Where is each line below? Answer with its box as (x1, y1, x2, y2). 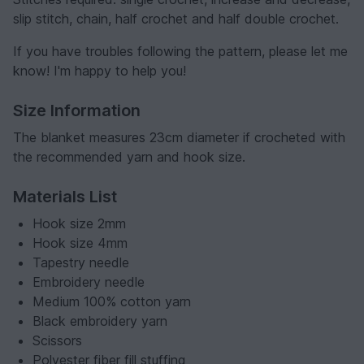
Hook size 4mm (32, 234, 128, 251)
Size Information (13, 100, 141, 120)
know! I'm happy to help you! (13, 62, 186, 79)
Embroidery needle (32, 273, 145, 290)
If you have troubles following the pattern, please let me (13, 42, 348, 59)
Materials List (13, 186, 117, 206)
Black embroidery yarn (32, 312, 167, 329)
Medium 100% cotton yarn (32, 292, 191, 310)
